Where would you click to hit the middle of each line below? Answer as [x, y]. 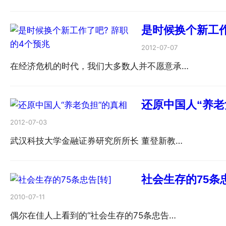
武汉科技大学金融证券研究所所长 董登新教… [96, 141]
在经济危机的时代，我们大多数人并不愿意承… [99, 66]
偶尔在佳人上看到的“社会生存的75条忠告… [93, 216]
